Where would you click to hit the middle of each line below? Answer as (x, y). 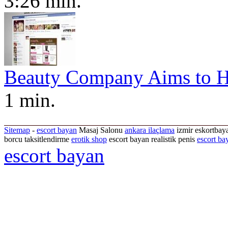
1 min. (30, 100)
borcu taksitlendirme (38, 139)
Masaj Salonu (101, 130)
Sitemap (17, 130)
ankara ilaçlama (150, 130)
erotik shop (89, 139)
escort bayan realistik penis (152, 139)
